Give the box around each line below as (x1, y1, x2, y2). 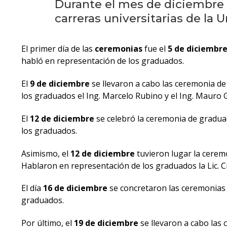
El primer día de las (21, 43, 95, 55)
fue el (142, 43, 168, 55)
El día (21, 182, 43, 194)
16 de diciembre (43, 182, 107, 194)
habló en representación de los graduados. (21, 55, 184, 67)
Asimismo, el (21, 147, 70, 159)
